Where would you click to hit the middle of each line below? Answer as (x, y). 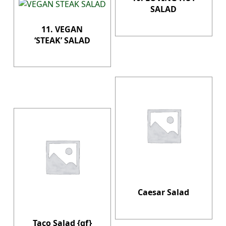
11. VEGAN (62, 29)
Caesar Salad (164, 192)
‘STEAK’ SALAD (62, 40)
